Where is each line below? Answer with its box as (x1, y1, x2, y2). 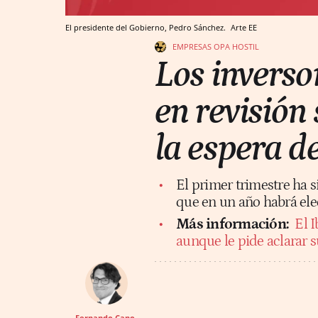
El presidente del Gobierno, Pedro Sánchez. (65, 21, 228, 33)
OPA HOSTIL (214, 40, 259, 52)
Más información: (176, 215, 292, 233)
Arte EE (231, 21, 257, 33)
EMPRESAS (172, 40, 212, 52)
